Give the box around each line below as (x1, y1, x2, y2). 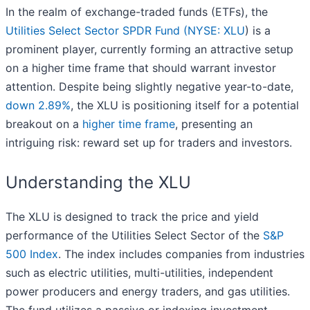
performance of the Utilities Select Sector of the (6, 228, 263, 243)
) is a (245, 24, 271, 38)
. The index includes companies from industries (58, 247, 304, 262)
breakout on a (6, 117, 82, 131)
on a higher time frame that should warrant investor (6, 61, 276, 75)
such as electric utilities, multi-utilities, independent (6, 266, 273, 280)
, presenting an (175, 117, 253, 131)
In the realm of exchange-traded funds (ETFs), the (6, 5, 268, 19)
